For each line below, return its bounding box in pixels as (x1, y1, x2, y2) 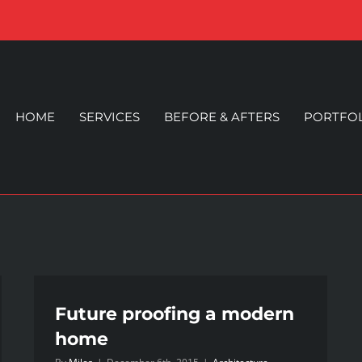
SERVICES (78, 109, 140, 125)
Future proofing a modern (55, 303, 294, 326)
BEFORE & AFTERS (163, 109, 280, 125)
